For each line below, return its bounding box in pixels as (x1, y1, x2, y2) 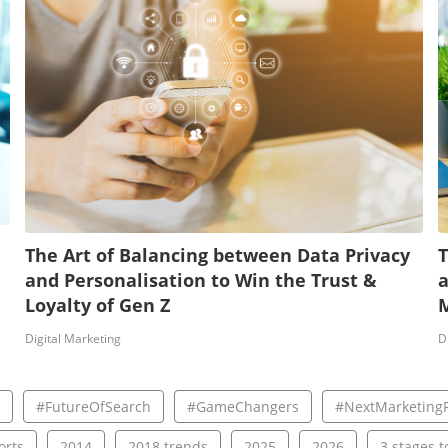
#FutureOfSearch (35, 397, 151, 417)
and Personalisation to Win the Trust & (24, 268, 377, 293)
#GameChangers (186, 397, 299, 417)
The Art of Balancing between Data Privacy (24, 243, 410, 268)
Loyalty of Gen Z (24, 293, 170, 318)
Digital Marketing (24, 330, 121, 348)
